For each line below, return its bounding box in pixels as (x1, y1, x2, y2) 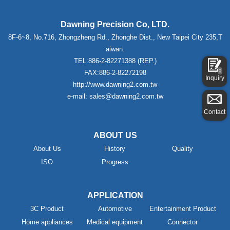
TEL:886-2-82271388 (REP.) (73, 56, 157, 65)
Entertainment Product (149, 204, 216, 213)
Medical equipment (87, 218, 143, 226)
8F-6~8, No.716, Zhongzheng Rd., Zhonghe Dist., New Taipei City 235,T (8, 33, 222, 41)
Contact (204, 108, 225, 116)
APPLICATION (87, 190, 143, 200)
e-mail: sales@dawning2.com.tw (67, 92, 163, 100)
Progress (101, 158, 128, 166)
